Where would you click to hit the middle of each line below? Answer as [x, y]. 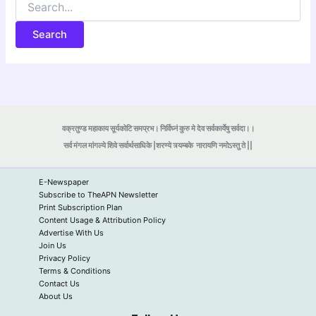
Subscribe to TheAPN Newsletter [98, 195]
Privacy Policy [65, 258]
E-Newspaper [64, 182]
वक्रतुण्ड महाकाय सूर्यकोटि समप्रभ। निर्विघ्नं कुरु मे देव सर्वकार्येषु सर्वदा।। [158, 129]
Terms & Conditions [75, 271]
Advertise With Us [71, 233]
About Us [56, 296]
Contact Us [59, 284]
